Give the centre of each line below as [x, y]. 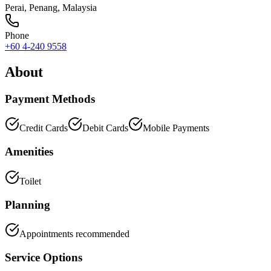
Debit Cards [105, 128]
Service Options [44, 257]
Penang [43, 7]
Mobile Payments [176, 128]
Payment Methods [50, 99]
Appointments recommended [74, 234]
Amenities [29, 152]
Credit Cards [44, 128]
